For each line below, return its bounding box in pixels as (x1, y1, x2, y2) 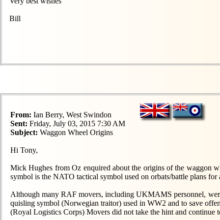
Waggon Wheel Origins (38, 128, 113, 137)
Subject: (10, 128, 38, 137)
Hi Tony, (10, 146, 38, 154)
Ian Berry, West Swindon (31, 110, 111, 119)
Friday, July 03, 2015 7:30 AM (27, 119, 125, 128)
